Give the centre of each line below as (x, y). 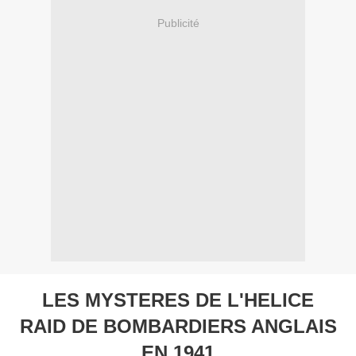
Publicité (178, 23)
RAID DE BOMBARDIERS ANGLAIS (178, 327)
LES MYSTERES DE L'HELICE (178, 300)
